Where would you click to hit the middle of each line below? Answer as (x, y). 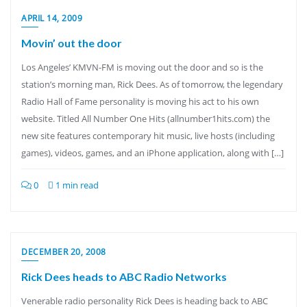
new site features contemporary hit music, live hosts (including (148, 136)
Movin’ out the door (72, 43)
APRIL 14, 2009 (52, 18)
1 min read (76, 185)
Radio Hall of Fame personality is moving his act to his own (140, 101)
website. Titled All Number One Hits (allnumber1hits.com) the (146, 119)
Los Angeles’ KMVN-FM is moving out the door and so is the (142, 67)
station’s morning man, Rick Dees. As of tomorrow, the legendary (152, 84)
